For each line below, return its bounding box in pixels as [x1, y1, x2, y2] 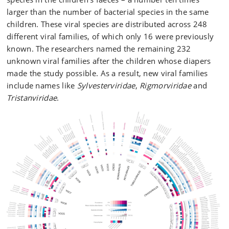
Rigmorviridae [140, 80, 192, 90]
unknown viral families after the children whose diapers [7, 55, 211, 66]
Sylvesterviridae [77, 80, 135, 90]
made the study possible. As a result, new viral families [7, 67, 208, 78]
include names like [7, 80, 77, 90]
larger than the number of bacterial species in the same [7, 6, 209, 17]
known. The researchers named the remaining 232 [7, 43, 191, 54]
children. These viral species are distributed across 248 [7, 18, 208, 29]
